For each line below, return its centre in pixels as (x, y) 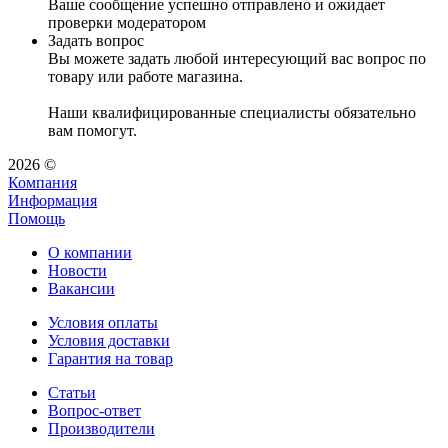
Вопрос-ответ (94, 411)
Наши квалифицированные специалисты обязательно (232, 113)
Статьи (72, 393)
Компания (42, 183)
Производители (101, 429)
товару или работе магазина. (145, 77)
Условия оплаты (103, 323)
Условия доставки (109, 341)
